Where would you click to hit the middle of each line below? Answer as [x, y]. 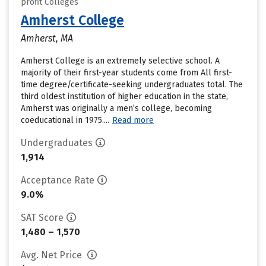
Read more [133, 120]
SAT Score [42, 218]
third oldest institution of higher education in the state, [124, 96]
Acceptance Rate [58, 180]
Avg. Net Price [53, 255]
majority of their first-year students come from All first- [126, 73]
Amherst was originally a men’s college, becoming [116, 108]
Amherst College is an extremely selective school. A [120, 61]
